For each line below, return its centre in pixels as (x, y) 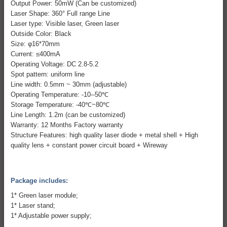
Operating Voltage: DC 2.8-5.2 (54, 64)
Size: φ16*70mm (35, 44)
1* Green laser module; (44, 195)
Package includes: (39, 180)
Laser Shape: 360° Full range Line (60, 13)
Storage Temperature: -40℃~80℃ (60, 104)
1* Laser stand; (33, 205)
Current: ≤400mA (38, 54)
